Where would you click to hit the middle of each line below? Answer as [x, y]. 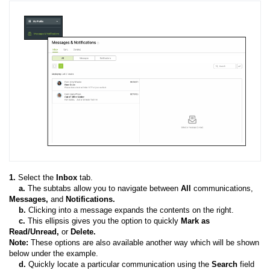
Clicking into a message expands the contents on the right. [132, 210]
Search [226, 264]
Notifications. [90, 199]
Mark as [195, 221]
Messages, [29, 199]
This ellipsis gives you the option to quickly [103, 221]
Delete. [83, 231]
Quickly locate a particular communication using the [119, 264]
